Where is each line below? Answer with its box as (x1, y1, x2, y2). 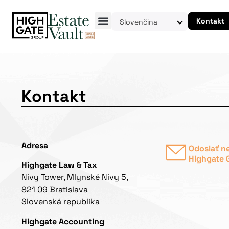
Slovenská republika (21, 196, 100, 208)
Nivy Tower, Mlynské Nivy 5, (21, 172, 128, 183)
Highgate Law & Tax (21, 159, 97, 171)
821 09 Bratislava (21, 184, 88, 195)
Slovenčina (120, 17, 158, 27)
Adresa (21, 140, 48, 151)
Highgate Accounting (21, 216, 104, 227)
